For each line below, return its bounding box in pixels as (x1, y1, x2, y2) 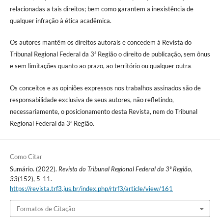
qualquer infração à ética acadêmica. (9, 17, 113, 25)
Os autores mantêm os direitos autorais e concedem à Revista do (9, 38, 192, 47)
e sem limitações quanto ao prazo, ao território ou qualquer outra (9, 62, 191, 70)
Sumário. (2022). (9, 165, 58, 173)
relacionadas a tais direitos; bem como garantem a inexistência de (9, 5, 193, 13)
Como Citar (9, 153, 42, 161)
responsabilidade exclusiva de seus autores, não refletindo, (9, 96, 174, 104)
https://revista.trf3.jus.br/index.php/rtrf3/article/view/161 (9, 185, 173, 193)
